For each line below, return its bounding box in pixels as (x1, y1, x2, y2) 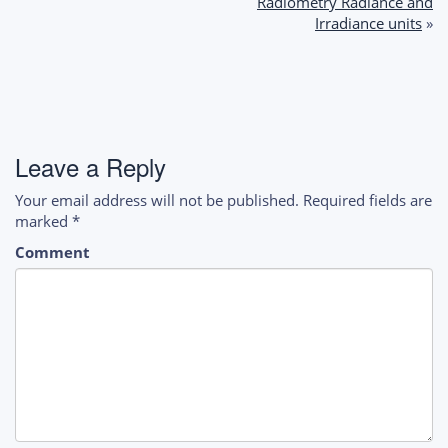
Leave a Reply (15, 149, 166, 185)
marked (15, 211, 72, 232)
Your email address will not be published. (15, 190, 299, 211)
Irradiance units (315, 13, 422, 34)
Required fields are (303, 190, 432, 211)
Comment (15, 242, 90, 263)
